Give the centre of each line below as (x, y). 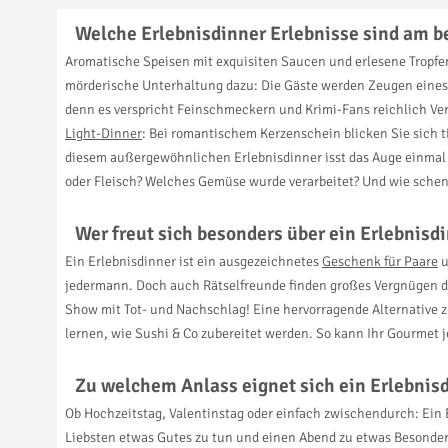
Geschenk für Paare (380, 262)
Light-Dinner (103, 134)
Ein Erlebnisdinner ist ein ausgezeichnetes (193, 262)
